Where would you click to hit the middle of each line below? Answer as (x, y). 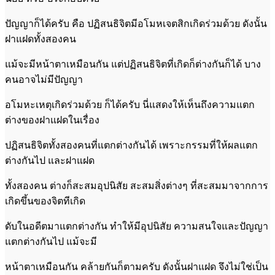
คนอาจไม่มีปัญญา (44, 79)
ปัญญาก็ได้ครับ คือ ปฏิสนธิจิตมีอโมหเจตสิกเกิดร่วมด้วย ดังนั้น (136, 23)
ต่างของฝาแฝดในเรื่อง (52, 120)
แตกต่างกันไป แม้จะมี (51, 241)
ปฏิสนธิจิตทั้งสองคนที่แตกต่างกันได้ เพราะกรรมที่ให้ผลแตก (131, 145)
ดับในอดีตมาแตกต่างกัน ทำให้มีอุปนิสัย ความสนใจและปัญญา (137, 226)
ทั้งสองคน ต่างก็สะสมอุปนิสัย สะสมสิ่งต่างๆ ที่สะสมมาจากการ (137, 185)
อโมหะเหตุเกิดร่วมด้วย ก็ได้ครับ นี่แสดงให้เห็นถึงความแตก (130, 104)
